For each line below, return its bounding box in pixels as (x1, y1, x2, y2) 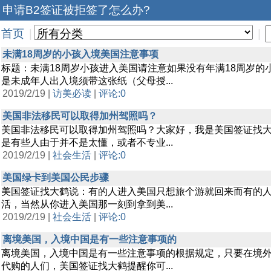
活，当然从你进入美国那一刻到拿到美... (1, 199, 173, 209)
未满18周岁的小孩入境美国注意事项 (2, 49, 158, 59)
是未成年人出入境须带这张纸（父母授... (1, 76, 173, 86)
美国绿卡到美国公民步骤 (2, 172, 109, 183)
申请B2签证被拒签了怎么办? (2, 4, 150, 16)
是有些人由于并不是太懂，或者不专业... (1, 137, 173, 148)
